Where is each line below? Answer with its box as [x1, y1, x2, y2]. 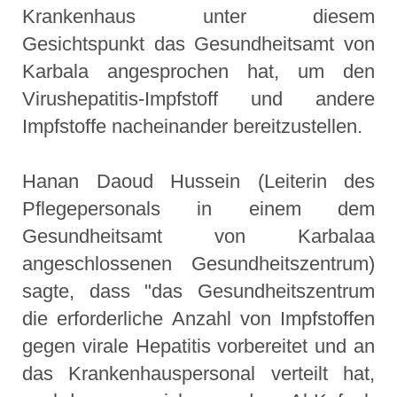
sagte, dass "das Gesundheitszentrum [22, 280, 375, 303]
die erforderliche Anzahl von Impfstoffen [22, 307, 375, 331]
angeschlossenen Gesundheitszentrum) [22, 253, 375, 276]
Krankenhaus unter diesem [22, 5, 375, 28]
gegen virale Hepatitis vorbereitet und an [22, 335, 375, 358]
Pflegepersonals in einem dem [22, 198, 375, 221]
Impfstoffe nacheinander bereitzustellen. [22, 115, 362, 138]
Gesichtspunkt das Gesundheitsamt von [22, 33, 375, 56]
